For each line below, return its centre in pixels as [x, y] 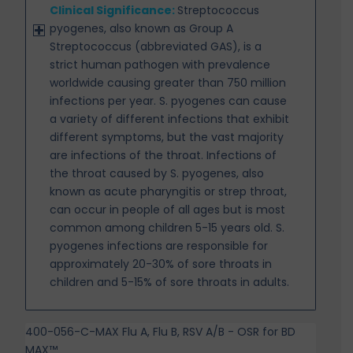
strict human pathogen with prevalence [160, 64]
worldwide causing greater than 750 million [168, 82]
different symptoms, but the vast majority [167, 137]
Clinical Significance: [114, 10]
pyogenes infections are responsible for [159, 245]
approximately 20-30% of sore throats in [161, 264]
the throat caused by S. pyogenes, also [157, 173]
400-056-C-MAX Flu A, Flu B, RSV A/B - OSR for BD [161, 331]
